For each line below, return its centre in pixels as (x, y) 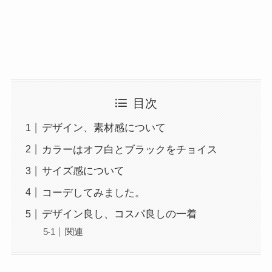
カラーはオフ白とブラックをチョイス (129, 149)
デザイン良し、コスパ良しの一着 (119, 214)
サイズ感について (83, 171)
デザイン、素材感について (104, 128)
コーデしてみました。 (93, 192)
